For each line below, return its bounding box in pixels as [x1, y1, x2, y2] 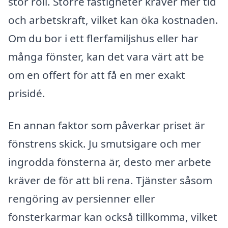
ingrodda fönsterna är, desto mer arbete [8, 155, 211, 169]
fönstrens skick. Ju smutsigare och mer [8, 136, 201, 151]
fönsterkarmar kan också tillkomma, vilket [8, 210, 217, 224]
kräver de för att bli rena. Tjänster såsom [8, 173, 212, 188]
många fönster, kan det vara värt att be [8, 49, 204, 64]
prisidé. [8, 85, 45, 100]
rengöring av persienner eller [8, 191, 155, 206]
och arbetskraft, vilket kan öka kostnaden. [8, 12, 218, 27]
